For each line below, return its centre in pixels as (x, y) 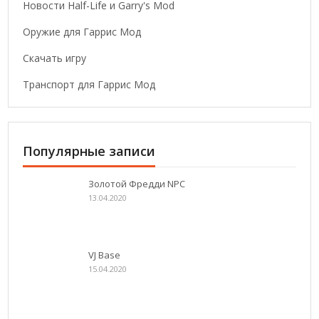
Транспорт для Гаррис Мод (89, 85)
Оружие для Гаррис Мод (82, 32)
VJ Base (105, 255)
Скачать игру (55, 58)
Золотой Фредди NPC (137, 184)
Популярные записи (89, 151)
